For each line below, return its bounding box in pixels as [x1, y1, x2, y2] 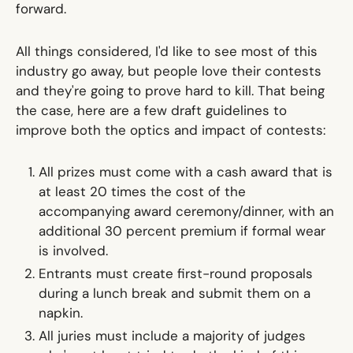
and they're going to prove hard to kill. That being [15, 81, 325, 99]
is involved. [38, 242, 108, 260]
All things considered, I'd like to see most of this [15, 42, 318, 60]
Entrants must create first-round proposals [38, 265, 313, 283]
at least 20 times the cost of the [38, 183, 246, 201]
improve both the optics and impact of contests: [15, 121, 325, 139]
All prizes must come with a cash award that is [38, 163, 333, 181]
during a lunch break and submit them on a [38, 284, 310, 303]
